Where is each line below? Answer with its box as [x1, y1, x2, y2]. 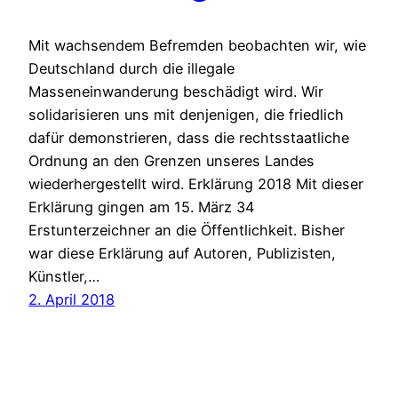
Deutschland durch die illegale [28, 60, 235, 78]
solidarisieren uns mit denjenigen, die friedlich [28, 106, 344, 124]
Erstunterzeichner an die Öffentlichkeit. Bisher [28, 221, 345, 240]
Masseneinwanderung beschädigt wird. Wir [28, 83, 323, 101]
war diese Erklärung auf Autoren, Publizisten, [28, 244, 336, 263]
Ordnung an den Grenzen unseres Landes [28, 152, 314, 171]
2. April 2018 [28, 291, 115, 309]
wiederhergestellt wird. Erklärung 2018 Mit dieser [28, 175, 363, 194]
